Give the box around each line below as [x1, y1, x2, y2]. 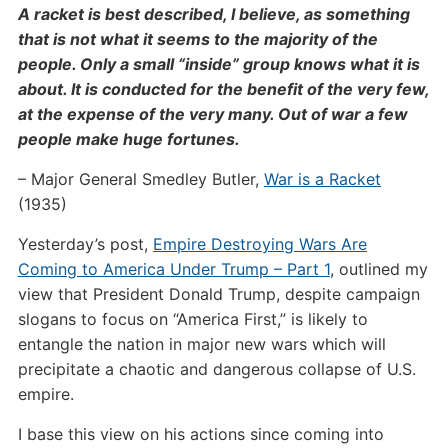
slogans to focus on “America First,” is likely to [17, 309, 368, 329]
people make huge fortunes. [17, 129, 240, 149]
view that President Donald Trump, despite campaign [17, 284, 420, 304]
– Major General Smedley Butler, [17, 169, 264, 189]
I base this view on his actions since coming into [17, 424, 384, 444]
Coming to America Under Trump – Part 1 [17, 259, 330, 279]
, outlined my [329, 259, 428, 279]
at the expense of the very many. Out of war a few [17, 104, 408, 124]
